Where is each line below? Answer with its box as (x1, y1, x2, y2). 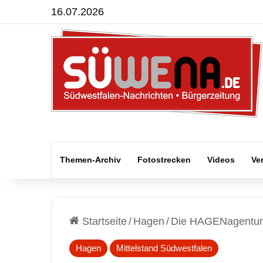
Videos (207, 155, 235, 164)
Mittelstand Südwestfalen (116, 243, 212, 253)
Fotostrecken (137, 155, 191, 164)
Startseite (79, 215, 127, 227)
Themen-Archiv (60, 155, 121, 164)
